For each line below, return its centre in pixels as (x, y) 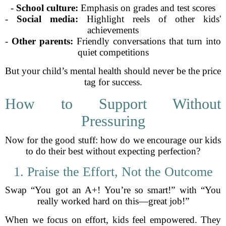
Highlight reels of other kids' (150, 19)
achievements (113, 30)
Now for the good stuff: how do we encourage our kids (113, 140)
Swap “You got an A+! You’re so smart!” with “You (113, 190)
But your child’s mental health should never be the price (113, 71)
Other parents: (42, 41)
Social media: (47, 19)
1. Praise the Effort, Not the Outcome (113, 172)
